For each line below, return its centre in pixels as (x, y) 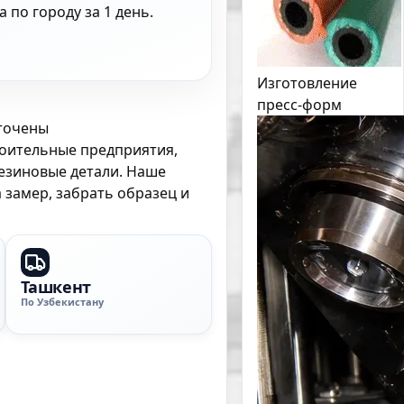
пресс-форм (299, 105)
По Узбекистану (62, 301)
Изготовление (307, 83)
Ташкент (55, 286)
